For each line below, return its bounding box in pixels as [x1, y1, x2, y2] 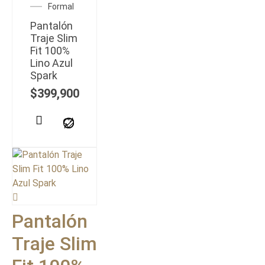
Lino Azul [30, 56, 73, 69]
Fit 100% [30, 44, 70, 57]
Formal [48, 1, 74, 11]
